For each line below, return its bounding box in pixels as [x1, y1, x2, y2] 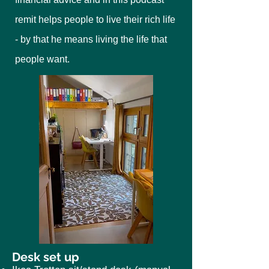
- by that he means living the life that [15, 34, 167, 44]
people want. [15, 54, 70, 64]
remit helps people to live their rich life [15, 14, 175, 25]
